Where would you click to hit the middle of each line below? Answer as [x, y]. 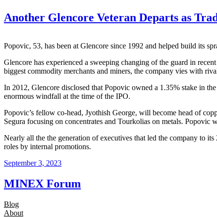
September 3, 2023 [33, 163]
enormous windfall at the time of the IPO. [67, 96]
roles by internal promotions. [47, 146]
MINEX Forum [42, 183]
